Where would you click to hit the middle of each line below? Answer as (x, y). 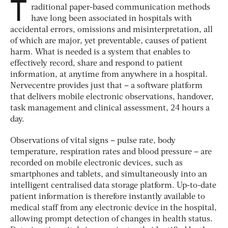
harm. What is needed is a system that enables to (100, 52)
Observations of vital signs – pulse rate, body (93, 141)
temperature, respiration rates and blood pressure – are (111, 152)
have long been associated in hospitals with (111, 19)
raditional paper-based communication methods (121, 7)
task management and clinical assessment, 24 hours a (110, 108)
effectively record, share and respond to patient (96, 63)
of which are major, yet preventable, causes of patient (109, 41)
